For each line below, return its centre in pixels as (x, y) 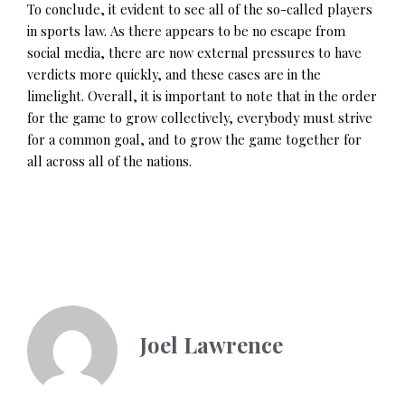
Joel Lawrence (212, 344)
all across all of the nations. (109, 161)
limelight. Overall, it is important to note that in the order (202, 96)
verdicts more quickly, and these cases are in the (174, 75)
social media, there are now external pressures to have (194, 53)
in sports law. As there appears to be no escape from (186, 31)
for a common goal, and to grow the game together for (194, 140)
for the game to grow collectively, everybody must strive (200, 118)
